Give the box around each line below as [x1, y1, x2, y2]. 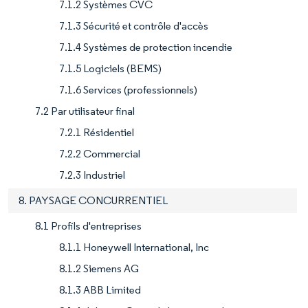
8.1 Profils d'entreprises [35, 219, 142, 232]
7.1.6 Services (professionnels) [59, 82, 197, 96]
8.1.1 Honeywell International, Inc [59, 240, 209, 254]
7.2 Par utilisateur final [35, 104, 135, 118]
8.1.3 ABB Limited [59, 283, 141, 296]
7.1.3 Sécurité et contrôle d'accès [59, 19, 208, 32]
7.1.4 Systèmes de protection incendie [59, 40, 232, 54]
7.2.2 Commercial [59, 146, 140, 160]
